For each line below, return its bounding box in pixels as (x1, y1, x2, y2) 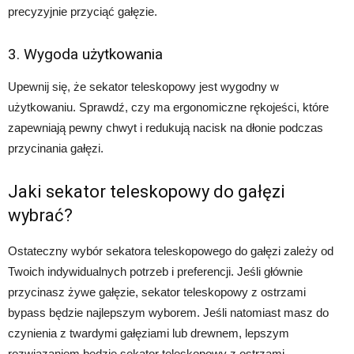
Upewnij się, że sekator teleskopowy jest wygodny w (8, 79, 279, 93)
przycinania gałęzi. (8, 141, 104, 155)
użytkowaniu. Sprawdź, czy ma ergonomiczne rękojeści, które (8, 100, 329, 114)
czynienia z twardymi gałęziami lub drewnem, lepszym (8, 326, 289, 340)
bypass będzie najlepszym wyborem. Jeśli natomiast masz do (8, 305, 329, 319)
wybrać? (8, 205, 73, 225)
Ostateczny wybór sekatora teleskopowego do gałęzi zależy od (8, 243, 333, 258)
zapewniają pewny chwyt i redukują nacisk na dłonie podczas (8, 120, 323, 134)
